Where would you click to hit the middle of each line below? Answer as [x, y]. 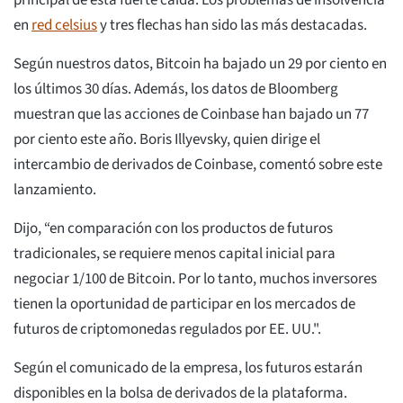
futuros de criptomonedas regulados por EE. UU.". [167, 330]
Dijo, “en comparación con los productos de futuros [173, 229]
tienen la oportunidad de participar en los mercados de [184, 304]
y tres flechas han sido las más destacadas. [232, 26]
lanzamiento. [55, 190]
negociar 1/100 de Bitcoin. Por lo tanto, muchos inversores [195, 279]
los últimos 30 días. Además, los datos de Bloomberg [176, 90]
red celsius [64, 26]
